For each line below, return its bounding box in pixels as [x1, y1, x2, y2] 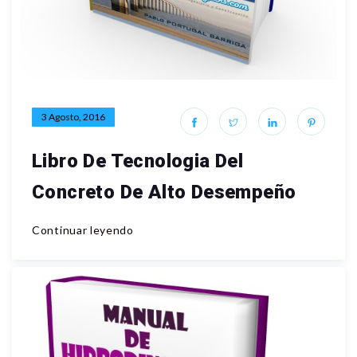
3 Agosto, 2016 [41, 111, 105, 123]
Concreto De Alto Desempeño [32, 181, 296, 203]
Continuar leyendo [32, 223, 134, 237]
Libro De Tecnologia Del [32, 150, 244, 172]
